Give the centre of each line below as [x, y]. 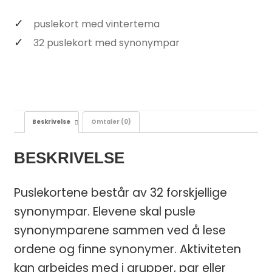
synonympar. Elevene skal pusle [104, 211]
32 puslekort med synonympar [106, 42]
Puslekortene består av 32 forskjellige [120, 192]
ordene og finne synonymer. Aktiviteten [127, 249]
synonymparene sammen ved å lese [120, 230]
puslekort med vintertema [96, 24]
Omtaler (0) [111, 122]
